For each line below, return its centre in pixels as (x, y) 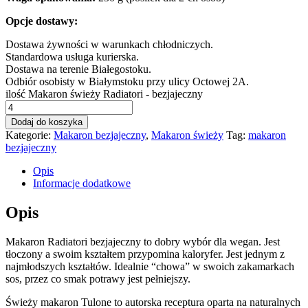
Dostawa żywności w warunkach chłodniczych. (109, 44)
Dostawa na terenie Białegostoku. (78, 69)
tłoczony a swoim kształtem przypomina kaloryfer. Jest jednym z (145, 254)
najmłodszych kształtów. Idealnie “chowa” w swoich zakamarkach (150, 266)
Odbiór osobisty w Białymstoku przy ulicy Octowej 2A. (127, 81)
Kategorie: (30, 135)
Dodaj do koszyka (47, 122)
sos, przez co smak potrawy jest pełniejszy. (98, 278)
